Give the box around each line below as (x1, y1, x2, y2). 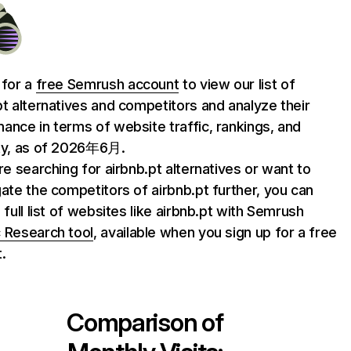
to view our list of (179, 76, 295, 92)
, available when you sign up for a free (93, 224, 337, 241)
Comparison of (67, 307, 223, 338)
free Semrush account (35, 76, 179, 92)
